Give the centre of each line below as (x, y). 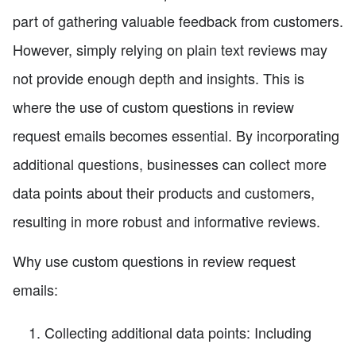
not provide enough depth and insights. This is (159, 78)
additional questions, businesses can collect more (170, 164)
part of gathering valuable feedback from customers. (178, 21)
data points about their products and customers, (164, 193)
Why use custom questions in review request (154, 261)
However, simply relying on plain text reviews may (170, 50)
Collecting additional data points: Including (178, 333)
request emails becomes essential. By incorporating (176, 135)
